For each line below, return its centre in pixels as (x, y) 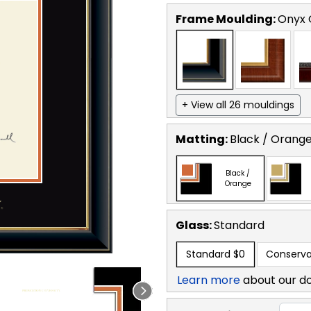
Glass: (195, 225)
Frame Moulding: (227, 19)
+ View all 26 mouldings (238, 104)
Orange (238, 183)
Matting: (203, 139)
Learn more (209, 280)
